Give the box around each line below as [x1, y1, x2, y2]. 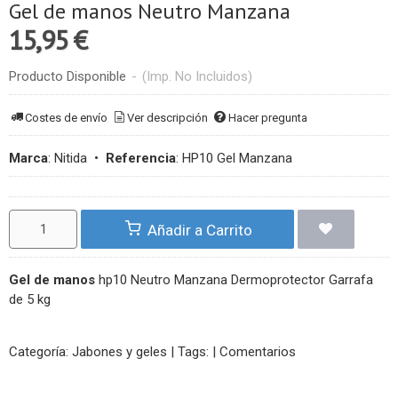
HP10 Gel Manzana [182, 150, 292, 167]
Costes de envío [25, 110, 108, 124]
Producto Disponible [9, 68, 126, 85]
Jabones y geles [72, 343, 167, 360]
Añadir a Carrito [143, 221, 252, 240]
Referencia [106, 150, 176, 167]
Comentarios [219, 343, 296, 360]
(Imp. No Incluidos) [142, 68, 252, 85]
